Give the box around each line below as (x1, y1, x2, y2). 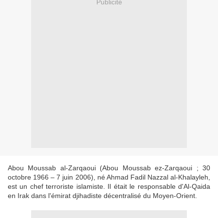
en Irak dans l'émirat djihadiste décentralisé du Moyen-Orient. (8, 192, 197, 200)
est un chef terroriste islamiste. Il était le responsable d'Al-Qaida (8, 182, 210, 191)
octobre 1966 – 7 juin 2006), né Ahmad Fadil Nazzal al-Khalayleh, (8, 173, 210, 182)
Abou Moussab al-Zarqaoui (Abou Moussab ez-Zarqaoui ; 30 (8, 164, 210, 172)
